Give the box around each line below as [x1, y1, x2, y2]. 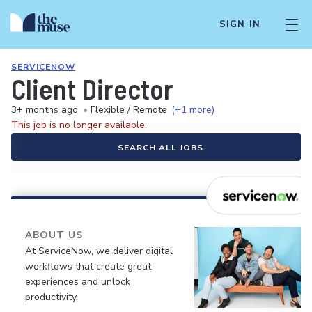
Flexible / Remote [91, 103, 167, 116]
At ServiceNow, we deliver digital [25, 244, 173, 258]
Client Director [11, 72, 173, 105]
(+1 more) [171, 103, 214, 116]
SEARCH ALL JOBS [117, 142, 203, 153]
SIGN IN [219, 18, 260, 31]
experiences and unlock [25, 275, 130, 288]
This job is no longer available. [11, 118, 147, 132]
